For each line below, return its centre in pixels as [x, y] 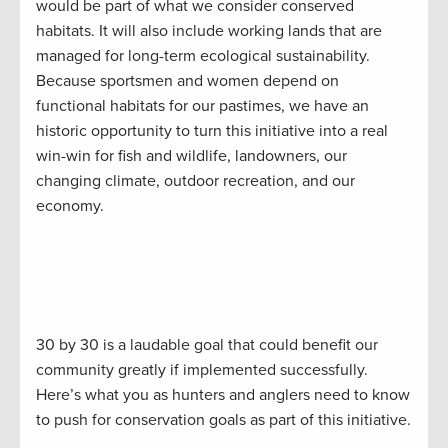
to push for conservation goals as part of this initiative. [223, 420]
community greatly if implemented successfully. [202, 370]
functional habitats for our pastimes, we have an [202, 106]
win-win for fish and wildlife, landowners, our [191, 156]
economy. [70, 206]
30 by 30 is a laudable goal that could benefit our [207, 345]
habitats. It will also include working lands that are [209, 31]
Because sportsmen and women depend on [187, 81]
